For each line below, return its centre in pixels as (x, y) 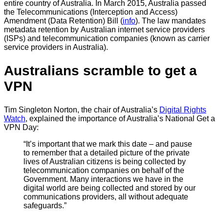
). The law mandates (171, 21)
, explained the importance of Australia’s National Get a (120, 119)
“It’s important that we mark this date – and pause (108, 144)
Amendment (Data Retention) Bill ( (63, 21)
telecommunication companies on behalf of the (104, 171)
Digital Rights (183, 110)
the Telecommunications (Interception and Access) (91, 12)
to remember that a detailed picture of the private (107, 153)
